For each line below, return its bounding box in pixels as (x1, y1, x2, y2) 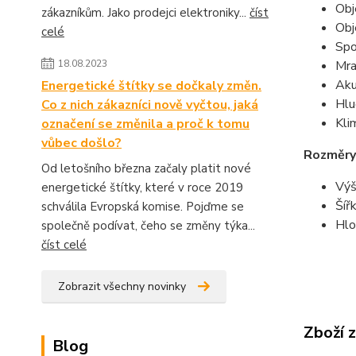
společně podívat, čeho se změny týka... (41, 217, 255, 234)
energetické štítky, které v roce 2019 (41, 179, 243, 195)
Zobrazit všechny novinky (58, 278, 186, 294)
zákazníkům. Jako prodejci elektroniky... (41, 4, 250, 21)
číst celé (41, 236, 87, 253)
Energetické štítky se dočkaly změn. (41, 76, 261, 95)
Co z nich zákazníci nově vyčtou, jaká (41, 95, 258, 114)
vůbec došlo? (41, 133, 122, 152)
